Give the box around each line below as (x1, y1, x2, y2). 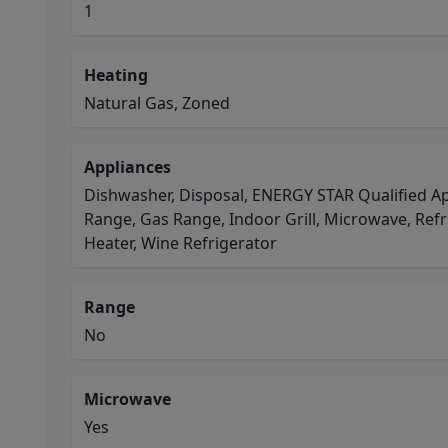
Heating (84, 64, 148, 86)
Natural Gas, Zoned (84, 92, 230, 114)
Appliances (84, 156, 171, 178)
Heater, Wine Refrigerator (84, 232, 277, 254)
